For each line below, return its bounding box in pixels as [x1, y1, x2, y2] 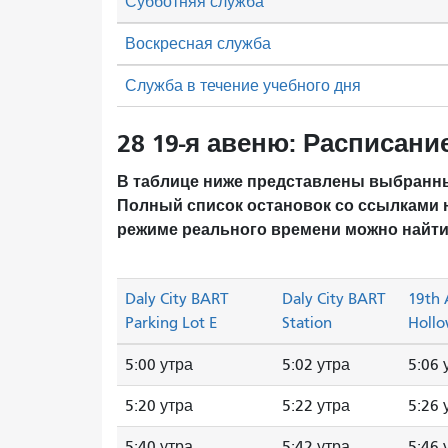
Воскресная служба [125, 35, 271, 53]
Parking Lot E [125, 313, 217, 332]
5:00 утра [125, 355, 193, 374]
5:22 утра [282, 396, 350, 415]
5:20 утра [125, 396, 193, 415]
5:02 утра [282, 355, 350, 374]
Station [282, 313, 332, 332]
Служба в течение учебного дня [125, 77, 361, 95]
